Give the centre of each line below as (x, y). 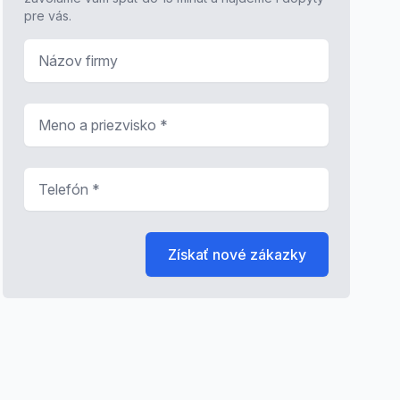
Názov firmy (62, 49)
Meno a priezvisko (83, 113)
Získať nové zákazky (237, 254)
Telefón (50, 178)
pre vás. (47, 16)
